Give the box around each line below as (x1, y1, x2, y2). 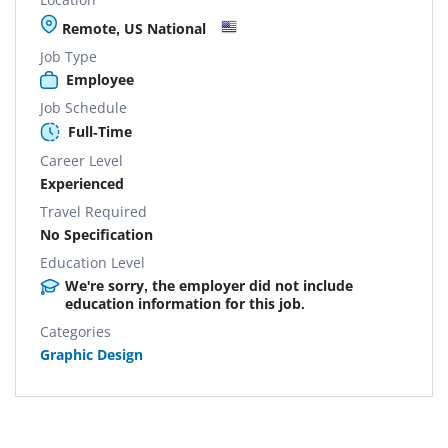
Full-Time (68, 121, 132, 141)
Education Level (40, 252, 145, 272)
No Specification (40, 224, 153, 244)
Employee (66, 69, 134, 89)
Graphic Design (40, 344, 143, 364)
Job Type (40, 46, 97, 66)
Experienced (40, 173, 124, 193)
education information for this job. (65, 293, 305, 313)
